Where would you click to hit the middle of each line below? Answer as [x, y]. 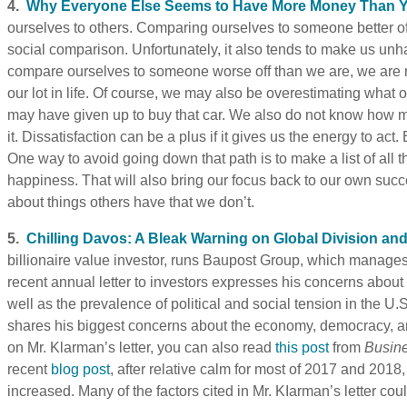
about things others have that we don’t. [131, 202]
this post [302, 347]
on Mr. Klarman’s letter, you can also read [141, 347]
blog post [80, 369]
